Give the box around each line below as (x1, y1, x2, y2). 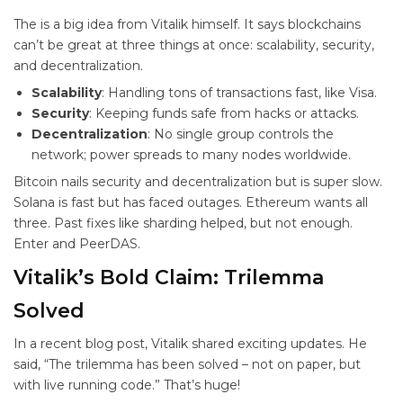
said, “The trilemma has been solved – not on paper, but (13, 356, 361, 372)
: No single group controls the (148, 126, 334, 142)
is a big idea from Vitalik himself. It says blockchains (40, 16, 361, 32)
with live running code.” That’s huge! (13, 377, 240, 393)
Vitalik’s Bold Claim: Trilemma (13, 265, 324, 290)
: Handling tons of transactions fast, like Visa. (102, 85, 377, 101)
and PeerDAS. (52, 236, 140, 252)
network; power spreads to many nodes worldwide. (31, 147, 351, 163)
